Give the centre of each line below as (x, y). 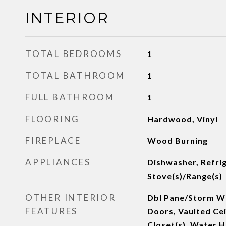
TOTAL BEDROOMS (74, 54)
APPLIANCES (58, 162)
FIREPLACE (53, 140)
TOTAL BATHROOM (75, 75)
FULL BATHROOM (70, 97)
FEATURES (51, 211)
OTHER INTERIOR (71, 197)
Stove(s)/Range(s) (185, 176)
